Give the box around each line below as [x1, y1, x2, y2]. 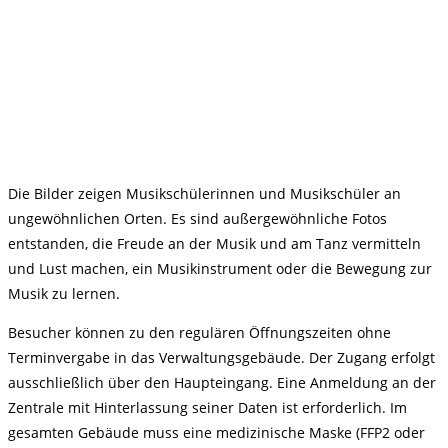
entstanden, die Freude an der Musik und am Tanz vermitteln [8, 234, 421, 253]
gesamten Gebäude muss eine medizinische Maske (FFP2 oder [8, 423, 425, 442]
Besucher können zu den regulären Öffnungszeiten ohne [8, 323, 391, 342]
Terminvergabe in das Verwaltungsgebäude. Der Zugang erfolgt [8, 348, 435, 367]
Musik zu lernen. [8, 284, 120, 303]
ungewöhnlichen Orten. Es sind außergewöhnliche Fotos [8, 209, 387, 228]
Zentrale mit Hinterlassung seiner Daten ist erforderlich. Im [8, 398, 407, 417]
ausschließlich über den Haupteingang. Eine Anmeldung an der [8, 373, 436, 392]
